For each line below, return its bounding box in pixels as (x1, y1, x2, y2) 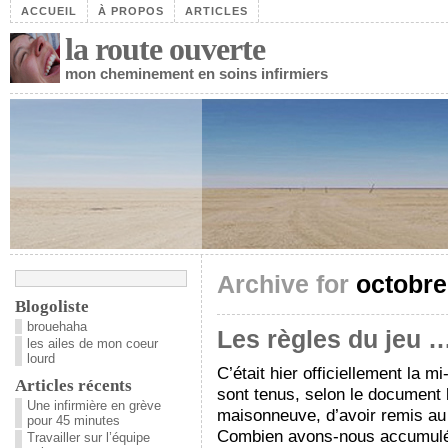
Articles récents (15, 376, 132, 395)
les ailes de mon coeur (27, 336, 158, 351)
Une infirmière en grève (27, 398, 161, 413)
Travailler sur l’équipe (27, 430, 150, 445)
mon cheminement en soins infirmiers (65, 65, 328, 82)
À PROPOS (98, 5, 164, 17)
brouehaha (27, 319, 87, 334)
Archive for (217, 270, 350, 298)
